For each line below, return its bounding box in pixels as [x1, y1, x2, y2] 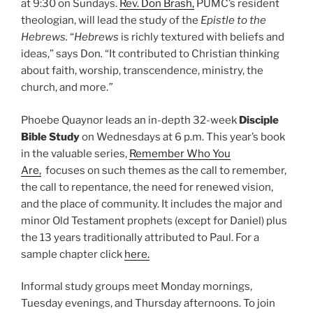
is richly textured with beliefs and [121, 31, 284, 44]
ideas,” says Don [21, 48, 101, 61]
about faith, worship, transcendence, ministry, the [21, 64, 263, 78]
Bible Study [21, 130, 80, 143]
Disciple [237, 113, 279, 126]
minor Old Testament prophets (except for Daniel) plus [21, 214, 287, 227]
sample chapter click [21, 247, 124, 261]
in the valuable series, [21, 147, 129, 160]
